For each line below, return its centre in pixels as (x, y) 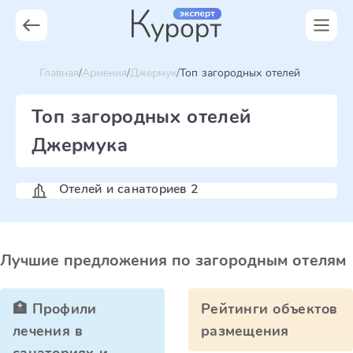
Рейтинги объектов (269, 309)
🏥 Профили (55, 309)
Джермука (80, 145)
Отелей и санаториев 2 (129, 189)
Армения (104, 73)
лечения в (48, 331)
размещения (245, 331)
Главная (59, 73)
